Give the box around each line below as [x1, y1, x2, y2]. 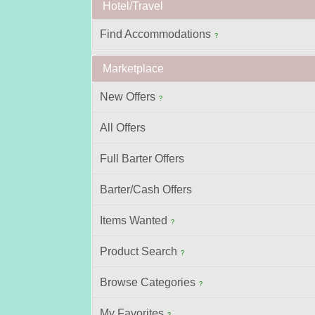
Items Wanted [100, 214, 167, 226]
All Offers [100, 122, 146, 134]
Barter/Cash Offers [100, 184, 192, 195]
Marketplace [103, 63, 164, 75]
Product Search [100, 245, 177, 257]
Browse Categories [100, 276, 195, 288]
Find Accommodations [100, 28, 211, 40]
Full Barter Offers [100, 153, 184, 165]
